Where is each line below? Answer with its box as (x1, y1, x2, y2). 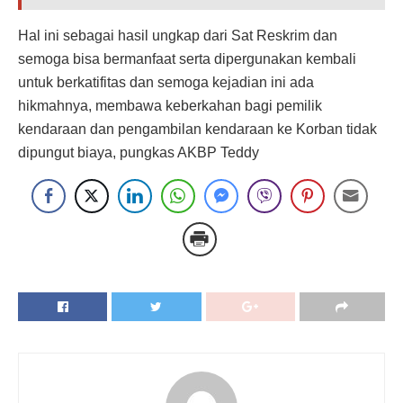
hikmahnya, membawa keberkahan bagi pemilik (18, 98, 322, 114)
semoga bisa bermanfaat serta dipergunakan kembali (18, 51, 356, 67)
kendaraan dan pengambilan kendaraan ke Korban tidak (18, 121, 377, 138)
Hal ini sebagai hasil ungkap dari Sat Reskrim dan (18, 28, 337, 44)
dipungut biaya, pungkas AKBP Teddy (18, 145, 259, 161)
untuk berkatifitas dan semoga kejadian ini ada (18, 75, 314, 91)
